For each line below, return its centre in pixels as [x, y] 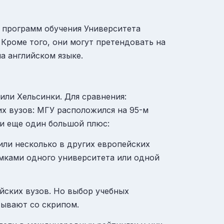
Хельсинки [38, 96]
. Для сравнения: [93, 96]
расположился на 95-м [101, 110]
